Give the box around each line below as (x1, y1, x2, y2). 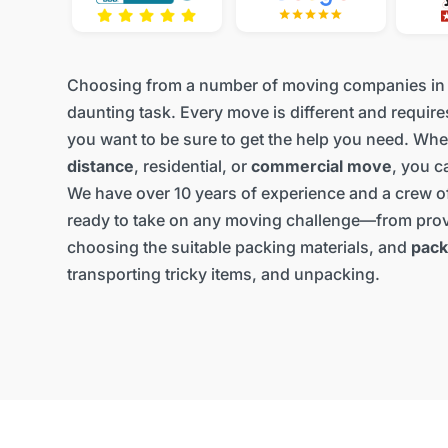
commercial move (246, 156, 392, 177)
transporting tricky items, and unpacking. (66, 264, 380, 285)
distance (66, 156, 134, 177)
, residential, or (133, 156, 247, 177)
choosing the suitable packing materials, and (66, 237, 411, 258)
